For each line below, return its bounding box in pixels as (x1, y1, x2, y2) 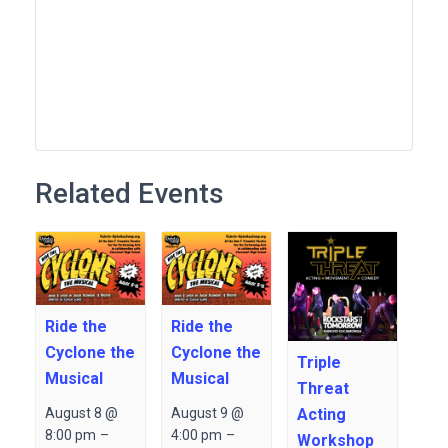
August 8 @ (44, 405, 118, 422)
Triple (296, 352, 341, 372)
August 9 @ (170, 405, 244, 422)
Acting (296, 404, 346, 424)
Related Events (35, 177, 224, 211)
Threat (296, 378, 349, 398)
